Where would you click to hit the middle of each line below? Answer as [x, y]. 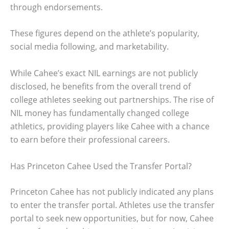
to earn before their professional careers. [90, 140]
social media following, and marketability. [89, 47]
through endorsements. [56, 7]
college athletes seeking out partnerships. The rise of [112, 100]
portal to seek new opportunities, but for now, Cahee [112, 218]
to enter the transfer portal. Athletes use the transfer [112, 205]
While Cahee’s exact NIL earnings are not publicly [104, 73]
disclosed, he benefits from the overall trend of [100, 86]
